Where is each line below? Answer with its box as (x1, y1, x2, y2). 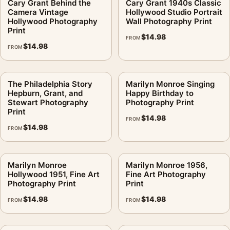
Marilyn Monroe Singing (126, 79, 215, 89)
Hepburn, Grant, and (8, 88, 83, 98)
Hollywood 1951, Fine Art (8, 169, 100, 179)
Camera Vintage (8, 7, 68, 17)
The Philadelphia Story (8, 79, 92, 89)
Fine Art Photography (126, 169, 206, 179)
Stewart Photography (8, 97, 88, 107)
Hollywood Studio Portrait (126, 7, 222, 17)
